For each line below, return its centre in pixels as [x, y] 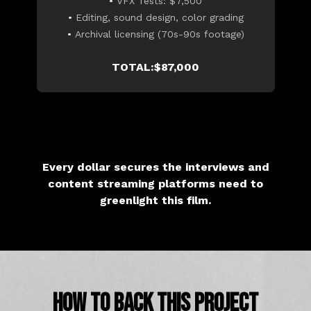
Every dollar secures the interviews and [155, 167]
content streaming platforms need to [155, 183]
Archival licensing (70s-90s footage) [159, 34]
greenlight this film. [155, 200]
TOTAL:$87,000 [155, 67]
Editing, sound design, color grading [159, 17]
